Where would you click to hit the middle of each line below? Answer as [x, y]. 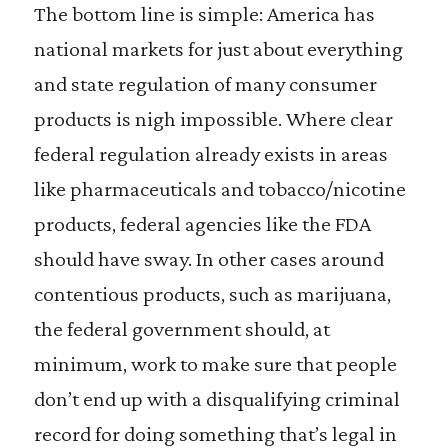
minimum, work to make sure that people [215, 363]
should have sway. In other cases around [208, 258]
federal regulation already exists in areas [210, 153]
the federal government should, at [181, 328]
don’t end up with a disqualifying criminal [216, 398]
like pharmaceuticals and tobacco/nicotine [219, 188]
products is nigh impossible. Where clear [213, 118]
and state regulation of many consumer [205, 83]
